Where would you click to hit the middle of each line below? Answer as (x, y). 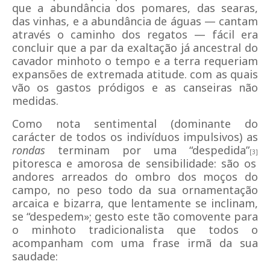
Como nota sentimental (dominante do (135, 124)
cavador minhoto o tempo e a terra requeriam (135, 61)
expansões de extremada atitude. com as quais (135, 74)
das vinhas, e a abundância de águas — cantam (135, 21)
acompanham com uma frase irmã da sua (135, 243)
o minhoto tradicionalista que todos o (135, 230)
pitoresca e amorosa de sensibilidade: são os (134, 163)
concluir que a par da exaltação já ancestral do (135, 48)
